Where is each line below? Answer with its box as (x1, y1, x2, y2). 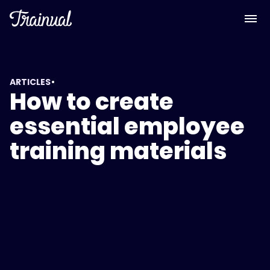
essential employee (10, 110, 245, 142)
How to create (10, 86, 174, 118)
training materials (10, 135, 227, 167)
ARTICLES (10, 75, 51, 88)
